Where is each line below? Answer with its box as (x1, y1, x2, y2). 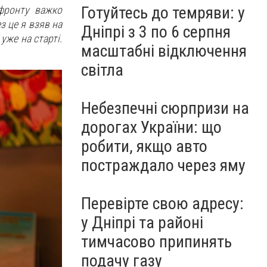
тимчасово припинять (81, 232, 232, 252)
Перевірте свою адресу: (81, 194, 244, 213)
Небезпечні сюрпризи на (81, 98, 249, 118)
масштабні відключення (81, 41, 247, 61)
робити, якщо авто (81, 136, 207, 156)
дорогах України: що (81, 117, 222, 137)
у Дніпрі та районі (81, 213, 203, 232)
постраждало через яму (81, 156, 246, 175)
